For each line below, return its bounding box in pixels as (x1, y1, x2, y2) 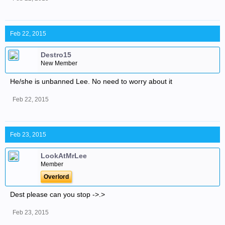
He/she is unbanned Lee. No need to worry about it (10, 77, 172, 85)
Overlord (44, 173, 69, 180)
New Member (41, 60, 77, 67)
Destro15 (41, 51, 71, 59)
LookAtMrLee (41, 152, 87, 160)
